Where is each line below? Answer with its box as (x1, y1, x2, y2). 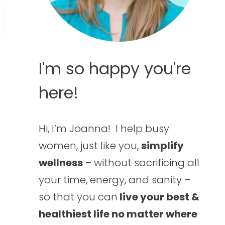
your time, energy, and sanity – (39, 173, 190, 187)
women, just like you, (39, 139, 141, 153)
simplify (141, 139, 184, 153)
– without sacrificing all (83, 156, 199, 170)
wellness (39, 156, 83, 170)
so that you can (39, 190, 118, 204)
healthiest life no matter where (39, 207, 197, 221)
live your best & (118, 190, 199, 204)
